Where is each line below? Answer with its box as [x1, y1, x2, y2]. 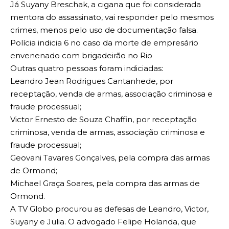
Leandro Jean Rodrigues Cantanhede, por [10, 76, 173, 86]
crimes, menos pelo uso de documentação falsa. [10, 25, 198, 35]
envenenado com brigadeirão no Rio [10, 51, 152, 61]
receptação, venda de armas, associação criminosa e [10, 89, 213, 99]
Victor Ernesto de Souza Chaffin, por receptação [10, 114, 197, 125]
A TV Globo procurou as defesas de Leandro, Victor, [10, 204, 209, 214]
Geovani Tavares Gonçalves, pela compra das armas [10, 153, 210, 163]
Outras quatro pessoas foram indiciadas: [10, 63, 163, 74]
